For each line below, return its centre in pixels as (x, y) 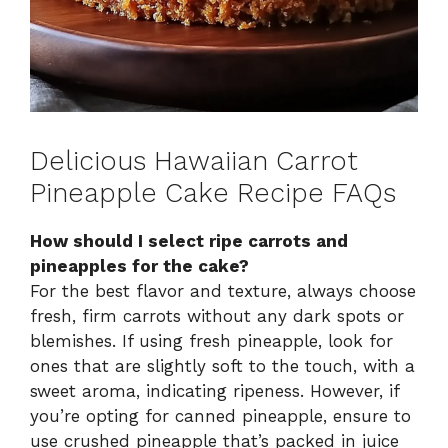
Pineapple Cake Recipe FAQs (213, 192)
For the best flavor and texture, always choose (223, 290)
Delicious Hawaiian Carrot (194, 160)
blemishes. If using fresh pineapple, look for (211, 340)
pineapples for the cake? (139, 265)
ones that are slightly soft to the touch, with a (222, 365)
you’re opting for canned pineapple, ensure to (220, 415)
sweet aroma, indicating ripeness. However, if (214, 390)
